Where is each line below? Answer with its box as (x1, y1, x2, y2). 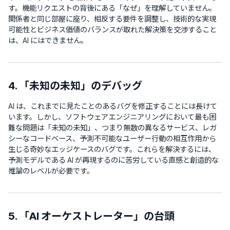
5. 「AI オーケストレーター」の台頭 (8, 210, 175, 222)
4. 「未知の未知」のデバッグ (8, 80, 142, 92)
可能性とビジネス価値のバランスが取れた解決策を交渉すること (8, 25, 217, 34)
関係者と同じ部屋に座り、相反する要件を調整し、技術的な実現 (8, 14, 216, 23)
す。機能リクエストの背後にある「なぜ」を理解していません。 (8, 4, 216, 12)
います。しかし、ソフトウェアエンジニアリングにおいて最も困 (8, 112, 216, 121)
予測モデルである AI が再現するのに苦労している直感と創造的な (8, 156, 219, 164)
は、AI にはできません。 (8, 36, 88, 45)
